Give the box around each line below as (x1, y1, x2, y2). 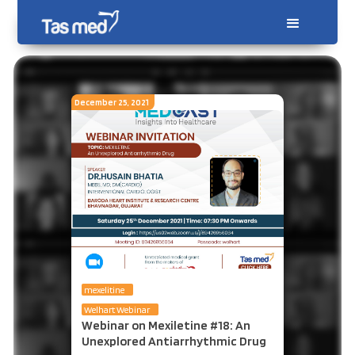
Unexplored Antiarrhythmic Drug (82, 334, 267, 349)
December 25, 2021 (74, 97, 149, 108)
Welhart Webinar (84, 303, 151, 315)
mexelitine (84, 284, 125, 296)
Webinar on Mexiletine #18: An (82, 318, 251, 333)
